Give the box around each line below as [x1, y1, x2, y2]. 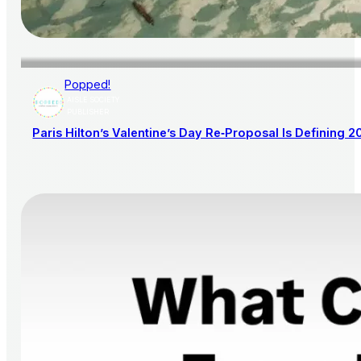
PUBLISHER [66, 108, 109, 117]
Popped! [64, 77, 111, 92]
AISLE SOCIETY [66, 96, 119, 105]
